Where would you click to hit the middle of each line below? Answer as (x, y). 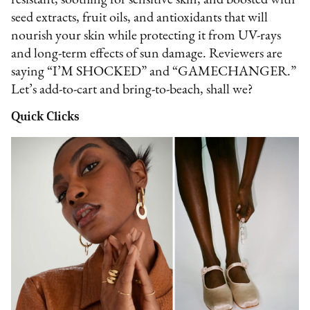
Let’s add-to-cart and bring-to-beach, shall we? (133, 90)
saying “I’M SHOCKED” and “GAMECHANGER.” (154, 72)
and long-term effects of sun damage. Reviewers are (147, 54)
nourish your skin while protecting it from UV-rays (146, 36)
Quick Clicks (46, 117)
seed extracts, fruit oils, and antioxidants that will (140, 18)
